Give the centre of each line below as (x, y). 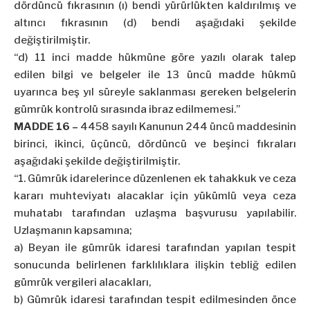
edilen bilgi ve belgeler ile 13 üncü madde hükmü (155, 75)
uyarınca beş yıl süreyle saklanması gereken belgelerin (155, 92)
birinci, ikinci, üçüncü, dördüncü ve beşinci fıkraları (155, 144)
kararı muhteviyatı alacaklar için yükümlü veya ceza (155, 196)
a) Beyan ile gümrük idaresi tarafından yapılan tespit (155, 248)
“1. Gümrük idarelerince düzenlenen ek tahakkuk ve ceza (155, 179)
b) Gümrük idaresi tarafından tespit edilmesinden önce (155, 300)
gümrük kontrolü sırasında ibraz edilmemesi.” (127, 110)
